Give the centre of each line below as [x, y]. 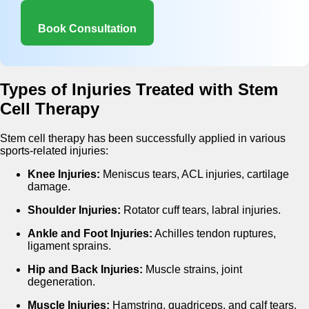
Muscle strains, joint [192, 270]
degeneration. [61, 282]
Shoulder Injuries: [74, 210]
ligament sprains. [69, 246]
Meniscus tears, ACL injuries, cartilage [195, 175]
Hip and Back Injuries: [85, 270]
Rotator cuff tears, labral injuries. [201, 210]
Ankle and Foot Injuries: [90, 234]
